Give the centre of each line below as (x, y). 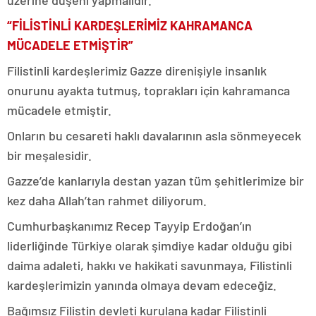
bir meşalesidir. (49, 155)
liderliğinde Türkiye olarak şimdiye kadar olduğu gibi (150, 245)
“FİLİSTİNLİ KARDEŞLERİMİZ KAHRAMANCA (130, 25)
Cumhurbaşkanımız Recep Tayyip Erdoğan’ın (129, 225)
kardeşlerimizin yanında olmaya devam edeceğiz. (142, 285)
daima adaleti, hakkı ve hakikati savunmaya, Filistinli (150, 265)
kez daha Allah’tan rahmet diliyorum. (107, 200)
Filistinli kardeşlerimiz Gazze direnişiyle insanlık (137, 70)
